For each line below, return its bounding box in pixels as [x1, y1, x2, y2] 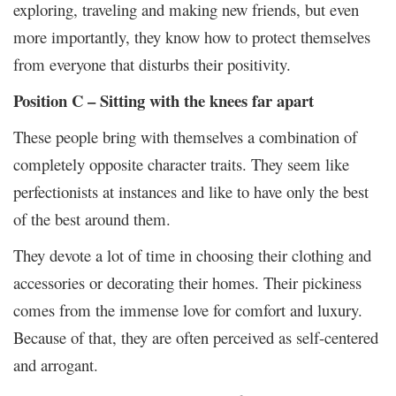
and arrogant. [13, 353, 98, 376]
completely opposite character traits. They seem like [13, 152, 349, 175]
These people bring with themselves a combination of [13, 125, 357, 148]
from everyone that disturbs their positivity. [13, 52, 291, 75]
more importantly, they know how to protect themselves [13, 25, 370, 48]
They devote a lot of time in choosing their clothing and [13, 243, 371, 266]
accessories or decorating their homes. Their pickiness [13, 270, 362, 293]
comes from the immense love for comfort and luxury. [13, 298, 362, 321]
